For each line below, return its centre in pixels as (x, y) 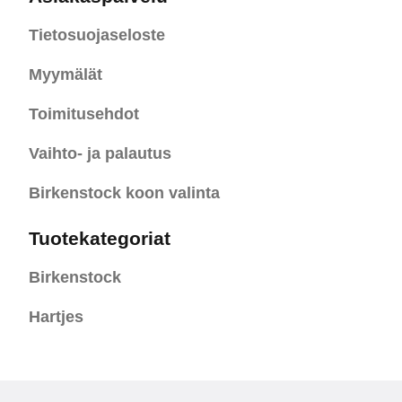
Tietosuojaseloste (97, 35)
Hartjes (56, 316)
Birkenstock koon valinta (124, 192)
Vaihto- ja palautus (100, 153)
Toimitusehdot (84, 114)
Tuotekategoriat (100, 238)
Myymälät (66, 74)
